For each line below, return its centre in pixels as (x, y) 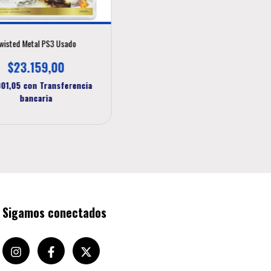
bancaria (36, 97)
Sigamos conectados (54, 212)
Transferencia (66, 85)
